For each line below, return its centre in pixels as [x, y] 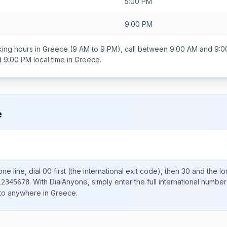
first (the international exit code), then [117, 171]
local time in [53, 60]
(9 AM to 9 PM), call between [119, 49]
